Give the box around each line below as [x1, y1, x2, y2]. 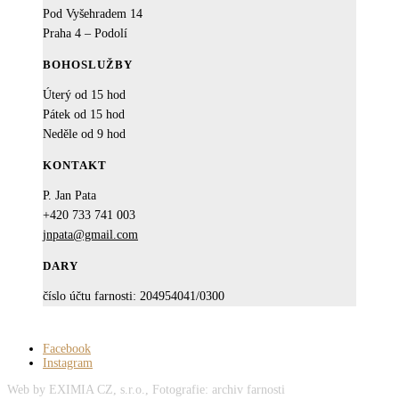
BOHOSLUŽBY [43, 58, 133, 72]
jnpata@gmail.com [43, 228, 138, 242]
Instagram [43, 356, 93, 370]
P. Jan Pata [43, 189, 96, 203]
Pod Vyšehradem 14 [43, 7, 142, 21]
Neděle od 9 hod [43, 127, 126, 142]
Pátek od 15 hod [43, 108, 125, 122]
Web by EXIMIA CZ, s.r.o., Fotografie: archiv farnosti [7, 383, 285, 397]
